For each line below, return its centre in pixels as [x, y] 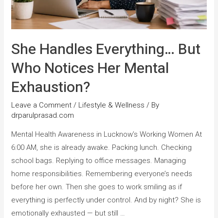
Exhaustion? [51, 87]
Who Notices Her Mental [90, 68]
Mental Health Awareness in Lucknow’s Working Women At [107, 134]
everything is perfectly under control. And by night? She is [106, 200]
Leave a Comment [42, 105]
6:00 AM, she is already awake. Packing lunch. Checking [102, 147]
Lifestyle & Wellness [112, 105]
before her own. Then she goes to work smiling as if [97, 187]
